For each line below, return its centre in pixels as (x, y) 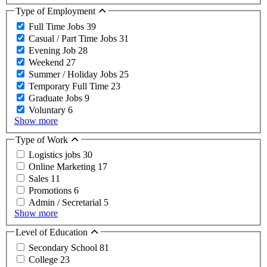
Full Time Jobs (58, 26)
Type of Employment (57, 11)
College (44, 260)
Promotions (51, 191)
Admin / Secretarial (66, 203)
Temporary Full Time (70, 86)
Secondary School (64, 248)
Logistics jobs (56, 155)
